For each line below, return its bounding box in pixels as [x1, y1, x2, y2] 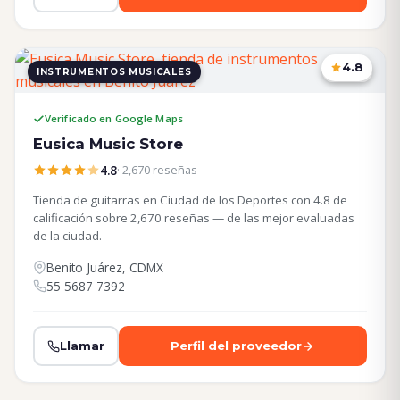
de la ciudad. [33, 228, 102, 245]
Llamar [59, 338, 104, 354]
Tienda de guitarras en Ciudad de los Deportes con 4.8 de [33, 192, 347, 209]
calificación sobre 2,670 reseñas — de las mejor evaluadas [33, 210, 354, 227]
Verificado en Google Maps [45, 112, 183, 126]
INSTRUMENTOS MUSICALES [36, 65, 192, 77]
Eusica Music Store [33, 134, 183, 153]
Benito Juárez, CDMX [46, 258, 163, 276]
